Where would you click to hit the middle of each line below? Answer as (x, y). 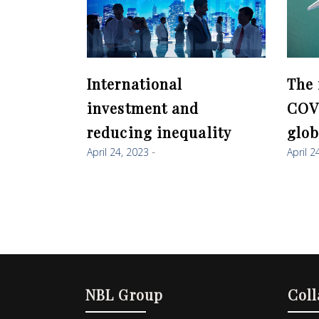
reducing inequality (159, 132)
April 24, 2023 (118, 152)
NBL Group (124, 294)
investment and (143, 108)
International (135, 84)
